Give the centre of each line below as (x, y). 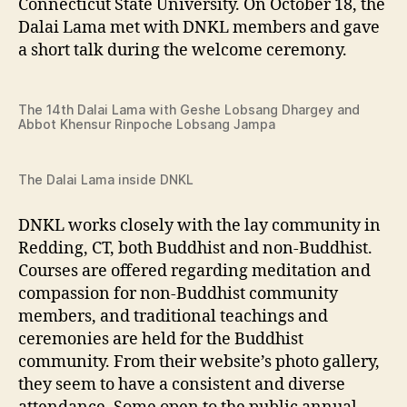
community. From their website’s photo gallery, (199, 362)
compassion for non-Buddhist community (178, 294)
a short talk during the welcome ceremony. (183, 50)
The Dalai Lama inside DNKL (106, 179)
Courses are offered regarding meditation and (194, 271)
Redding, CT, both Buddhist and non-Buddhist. (195, 248)
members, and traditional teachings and (173, 317)
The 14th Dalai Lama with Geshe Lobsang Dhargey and (189, 109)
